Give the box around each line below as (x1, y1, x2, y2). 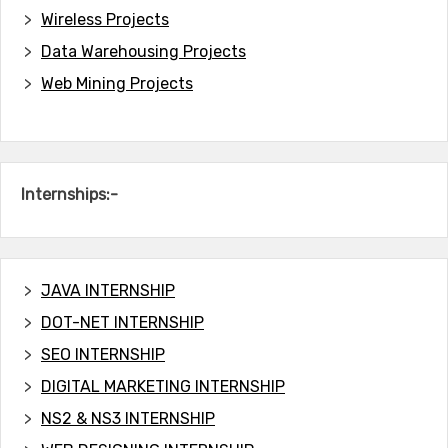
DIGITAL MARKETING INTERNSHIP (41, 376, 285, 396)
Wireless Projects (41, 9, 169, 29)
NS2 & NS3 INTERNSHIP (41, 408, 215, 428)
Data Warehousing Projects (41, 41, 246, 61)
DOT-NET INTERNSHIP (41, 312, 204, 332)
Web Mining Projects (41, 73, 193, 93)
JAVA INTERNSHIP (41, 280, 175, 300)
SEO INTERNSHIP (41, 344, 165, 364)
